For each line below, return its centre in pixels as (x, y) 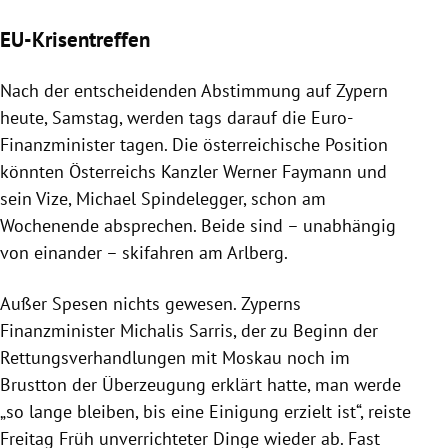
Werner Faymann (287, 171)
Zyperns (271, 303)
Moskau (252, 357)
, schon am (284, 198)
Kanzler (189, 171)
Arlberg (255, 252)
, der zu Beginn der (305, 330)
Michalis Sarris (176, 330)
